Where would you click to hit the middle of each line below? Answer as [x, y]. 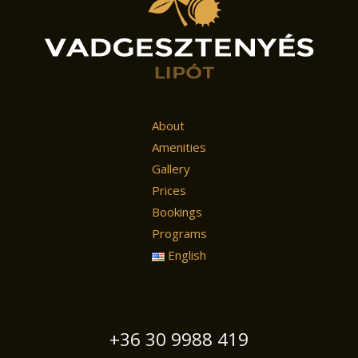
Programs [179, 234]
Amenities [179, 147]
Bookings [177, 212]
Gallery [171, 169]
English [187, 255]
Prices [169, 191]
